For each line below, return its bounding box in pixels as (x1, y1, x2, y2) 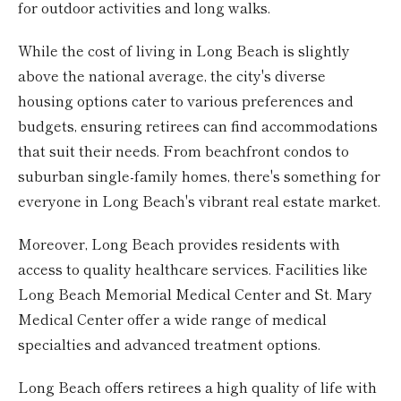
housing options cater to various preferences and (18, 90, 354, 112)
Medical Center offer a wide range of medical (18, 308, 327, 330)
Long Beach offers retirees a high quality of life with (18, 376, 377, 398)
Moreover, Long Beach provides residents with (18, 233, 340, 255)
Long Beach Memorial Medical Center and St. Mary (18, 283, 372, 305)
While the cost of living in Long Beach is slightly (18, 39, 350, 62)
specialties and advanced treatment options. (18, 333, 320, 355)
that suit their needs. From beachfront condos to (18, 140, 349, 162)
